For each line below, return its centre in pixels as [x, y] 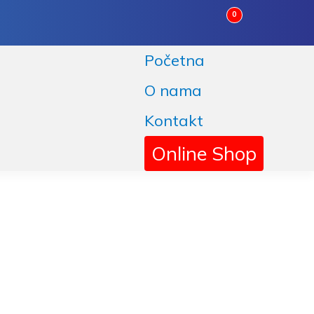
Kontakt [174, 121]
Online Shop [204, 153]
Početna [175, 60]
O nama [173, 90]
